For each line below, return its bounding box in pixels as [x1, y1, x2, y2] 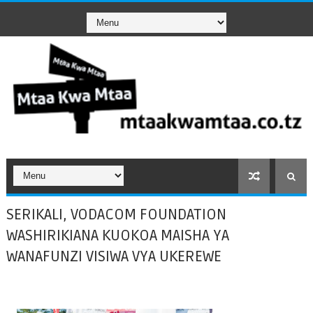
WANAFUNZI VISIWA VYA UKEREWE [6, 247, 221, 266]
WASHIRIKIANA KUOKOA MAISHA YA [6, 226, 229, 245]
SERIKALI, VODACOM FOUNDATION [6, 205, 226, 224]
